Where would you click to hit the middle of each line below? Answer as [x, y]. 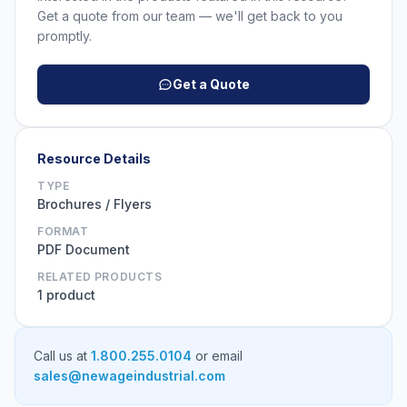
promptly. [65, 36]
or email [217, 356]
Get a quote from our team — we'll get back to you [190, 16]
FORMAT [63, 232]
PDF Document [84, 250]
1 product [66, 295]
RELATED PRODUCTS [100, 277]
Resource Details [94, 159]
